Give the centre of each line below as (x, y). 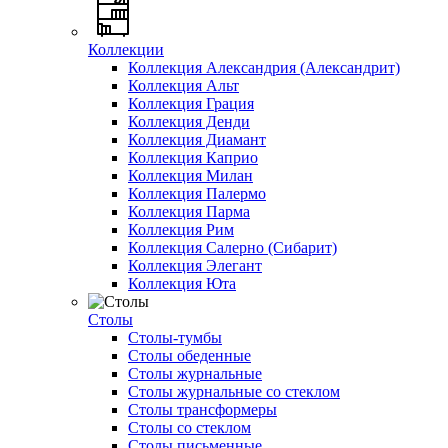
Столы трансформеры (202, 409)
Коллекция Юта (182, 283)
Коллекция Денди (189, 121)
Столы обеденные (189, 355)
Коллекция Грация (191, 103)
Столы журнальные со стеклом (234, 391)
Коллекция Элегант (195, 265)
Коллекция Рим (181, 229)
